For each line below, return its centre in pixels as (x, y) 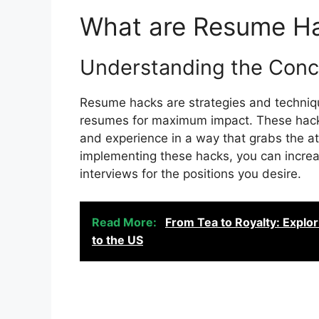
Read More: (126, 222)
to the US (117, 240)
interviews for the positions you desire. (190, 174)
